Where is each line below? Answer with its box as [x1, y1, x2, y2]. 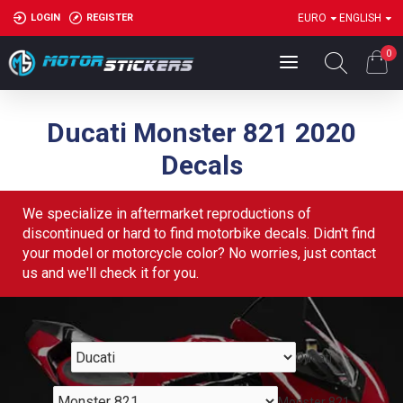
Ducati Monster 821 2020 [47, 117, 356, 148]
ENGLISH [339, 12, 381, 24]
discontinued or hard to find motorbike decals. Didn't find [22, 225, 375, 242]
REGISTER [86, 12, 133, 23]
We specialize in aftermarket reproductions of [22, 205, 311, 222]
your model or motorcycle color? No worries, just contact [22, 245, 376, 262]
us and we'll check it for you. [22, 264, 199, 282]
